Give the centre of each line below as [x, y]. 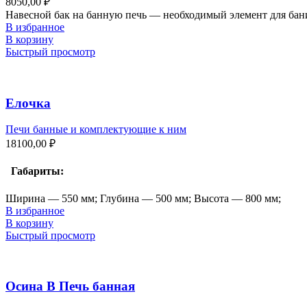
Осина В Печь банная [70, 286]
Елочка [28, 103]
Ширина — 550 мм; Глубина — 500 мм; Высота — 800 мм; [143, 198]
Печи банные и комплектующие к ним [96, 130]
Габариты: [35, 171]
